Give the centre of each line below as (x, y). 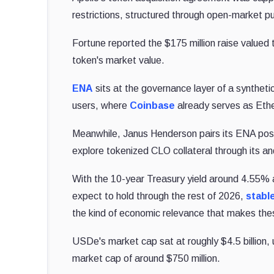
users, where (101, 105)
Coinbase (153, 105)
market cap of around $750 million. (146, 258)
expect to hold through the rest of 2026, (159, 196)
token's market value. (119, 60)
